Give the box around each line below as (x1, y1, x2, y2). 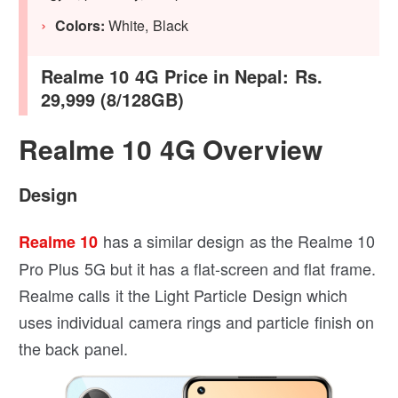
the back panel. (19, 336, 128, 360)
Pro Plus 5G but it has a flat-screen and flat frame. (19, 256, 376, 280)
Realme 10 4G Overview (19, 129, 322, 168)
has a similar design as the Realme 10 (98, 228, 376, 252)
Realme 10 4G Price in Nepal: (41, 62, 295, 89)
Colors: (55, 14, 109, 36)
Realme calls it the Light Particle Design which (19, 283, 347, 306)
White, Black (108, 14, 188, 36)
